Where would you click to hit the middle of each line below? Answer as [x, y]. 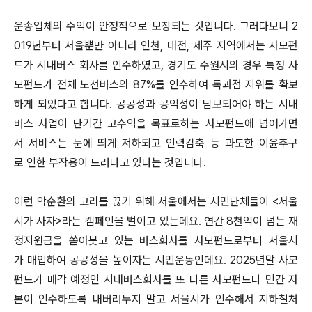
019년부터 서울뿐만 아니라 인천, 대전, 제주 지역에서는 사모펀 [156, 46]
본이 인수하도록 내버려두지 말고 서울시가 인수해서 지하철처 [156, 299]
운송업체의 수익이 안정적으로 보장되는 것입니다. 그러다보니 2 [156, 26]
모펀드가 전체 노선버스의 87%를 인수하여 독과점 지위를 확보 [156, 85]
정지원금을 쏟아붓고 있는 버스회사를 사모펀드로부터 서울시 [156, 241]
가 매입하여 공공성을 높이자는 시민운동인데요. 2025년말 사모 [156, 260]
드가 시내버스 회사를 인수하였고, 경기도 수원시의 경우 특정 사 [156, 65]
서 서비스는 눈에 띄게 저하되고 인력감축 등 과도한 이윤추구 [156, 143]
